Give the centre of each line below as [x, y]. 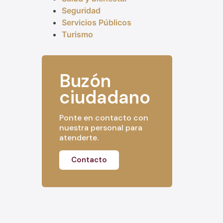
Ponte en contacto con [104, 118]
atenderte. [79, 138]
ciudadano [105, 98]
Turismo [77, 35]
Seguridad [81, 11]
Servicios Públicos [96, 23]
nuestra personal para [101, 128]
